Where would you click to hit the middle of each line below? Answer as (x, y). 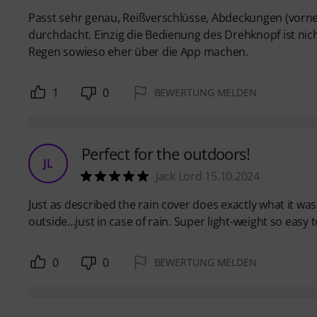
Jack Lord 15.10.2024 (208, 177)
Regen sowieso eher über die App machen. (138, 52)
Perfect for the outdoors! (166, 154)
